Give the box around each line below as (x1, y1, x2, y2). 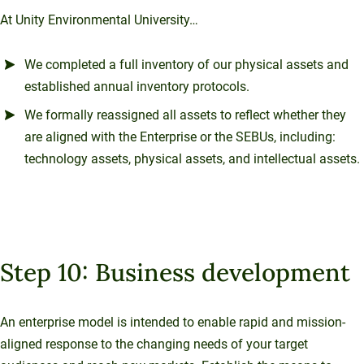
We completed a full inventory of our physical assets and (24, 56, 349, 72)
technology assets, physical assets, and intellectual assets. (24, 150, 360, 167)
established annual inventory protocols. (24, 78, 249, 94)
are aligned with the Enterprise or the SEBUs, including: (24, 128, 336, 145)
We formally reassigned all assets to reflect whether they (24, 106, 346, 123)
